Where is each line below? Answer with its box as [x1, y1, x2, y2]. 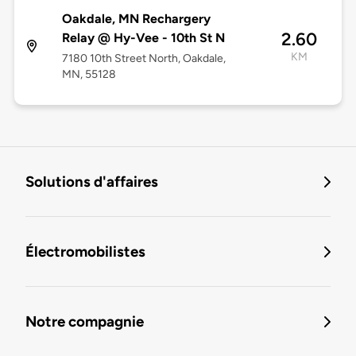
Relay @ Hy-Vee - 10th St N [61, 30, 225, 46]
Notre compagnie [25, 312, 144, 331]
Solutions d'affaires [25, 172, 158, 192]
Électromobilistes [25, 242, 145, 261]
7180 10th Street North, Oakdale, [61, 52, 226, 66]
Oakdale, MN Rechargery [61, 11, 211, 27]
